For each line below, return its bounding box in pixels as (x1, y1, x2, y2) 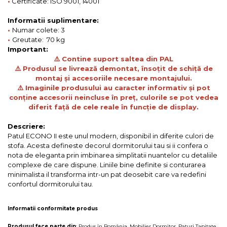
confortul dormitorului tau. (8, 179, 93, 188)
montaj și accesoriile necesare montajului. (35, 73, 192, 82)
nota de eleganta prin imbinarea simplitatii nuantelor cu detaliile (8, 150, 217, 159)
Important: (8, 45, 48, 53)
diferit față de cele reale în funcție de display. (28, 102, 199, 111)
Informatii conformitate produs (8, 205, 98, 212)
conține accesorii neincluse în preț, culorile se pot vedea (9, 93, 218, 101)
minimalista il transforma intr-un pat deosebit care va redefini (8, 170, 206, 178)
